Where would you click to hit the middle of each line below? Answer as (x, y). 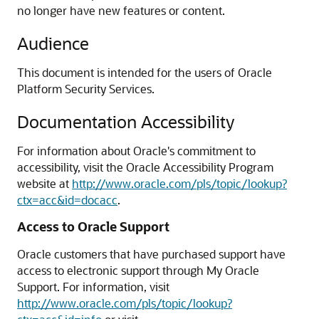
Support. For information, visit (93, 287)
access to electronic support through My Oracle (138, 270)
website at (45, 183)
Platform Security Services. (86, 89)
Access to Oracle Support (93, 226)
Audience (53, 43)
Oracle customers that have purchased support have (151, 254)
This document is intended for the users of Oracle (145, 72)
